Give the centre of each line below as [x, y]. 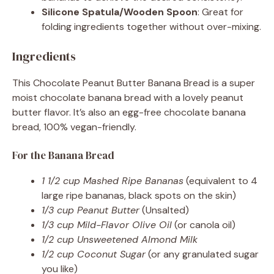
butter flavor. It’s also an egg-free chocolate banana [129, 112]
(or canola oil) [204, 224]
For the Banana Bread [63, 155]
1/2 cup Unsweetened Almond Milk [120, 239]
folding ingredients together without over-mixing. [151, 26]
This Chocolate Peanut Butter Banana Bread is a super [134, 83]
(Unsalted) [164, 210]
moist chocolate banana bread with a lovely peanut [128, 97]
